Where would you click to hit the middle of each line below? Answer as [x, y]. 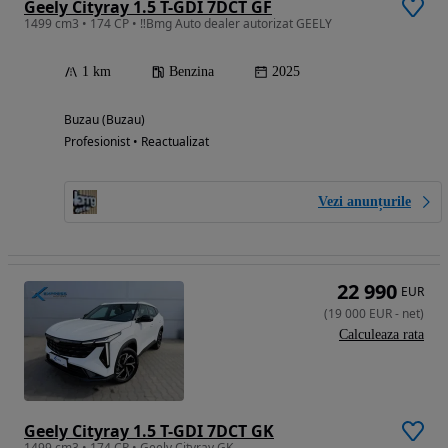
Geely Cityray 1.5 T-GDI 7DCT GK [149, 430]
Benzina [191, 71]
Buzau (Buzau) [104, 119]
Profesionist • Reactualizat [136, 141]
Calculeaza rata [381, 334]
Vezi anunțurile [364, 201]
